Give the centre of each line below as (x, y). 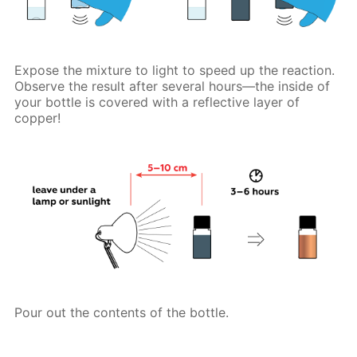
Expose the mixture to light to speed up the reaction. (175, 70)
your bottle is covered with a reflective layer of (157, 102)
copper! (38, 118)
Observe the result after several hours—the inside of (173, 86)
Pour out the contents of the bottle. (122, 313)
